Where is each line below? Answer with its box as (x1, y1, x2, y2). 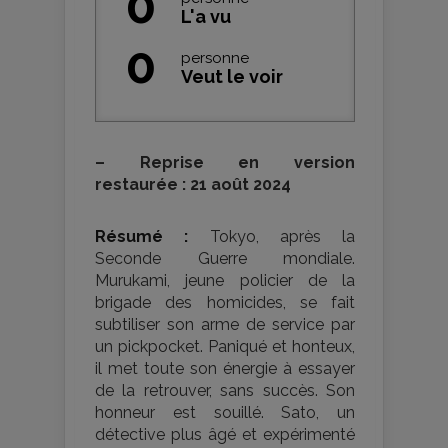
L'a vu (181, 6, 231, 28)
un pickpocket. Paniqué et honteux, (95, 337, 355, 357)
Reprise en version (105, 153, 355, 173)
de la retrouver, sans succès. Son (95, 381, 355, 401)
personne (181, 49, 249, 68)
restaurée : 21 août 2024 (95, 175, 291, 195)
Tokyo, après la (188, 227, 355, 247)
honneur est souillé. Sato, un (95, 403, 355, 423)
